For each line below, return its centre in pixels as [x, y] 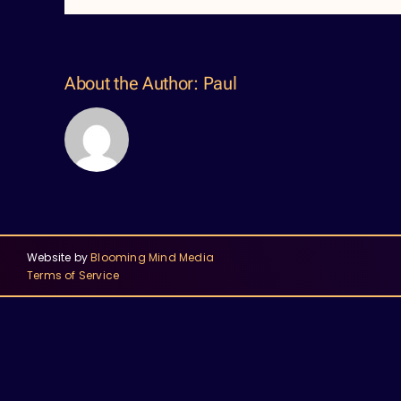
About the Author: [134, 83]
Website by [59, 257]
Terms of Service [73, 275]
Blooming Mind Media [153, 257]
